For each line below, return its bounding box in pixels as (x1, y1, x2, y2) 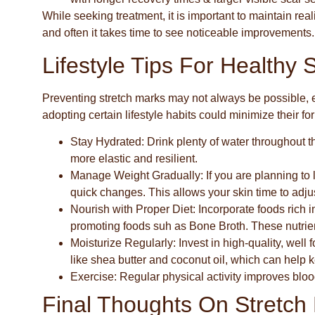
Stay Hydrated (70, 136, 141, 148)
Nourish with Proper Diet (70, 203, 193, 216)
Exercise (70, 271, 114, 283)
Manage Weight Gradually (70, 169, 200, 182)
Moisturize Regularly (70, 237, 173, 250)
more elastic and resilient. (70, 153, 198, 165)
